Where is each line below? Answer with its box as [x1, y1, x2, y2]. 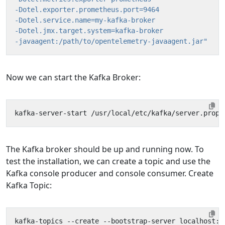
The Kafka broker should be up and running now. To [6, 144, 204, 155]
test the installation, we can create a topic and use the [6, 156, 210, 167]
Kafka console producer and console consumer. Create [6, 168, 213, 179]
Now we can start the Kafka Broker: [6, 72, 141, 83]
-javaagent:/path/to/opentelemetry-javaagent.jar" [15, 37, 207, 45]
